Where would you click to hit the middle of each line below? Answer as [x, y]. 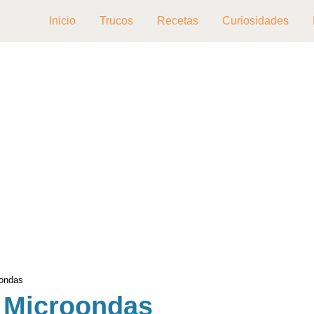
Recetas [178, 21]
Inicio [62, 21]
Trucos [116, 21]
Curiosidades [255, 21]
